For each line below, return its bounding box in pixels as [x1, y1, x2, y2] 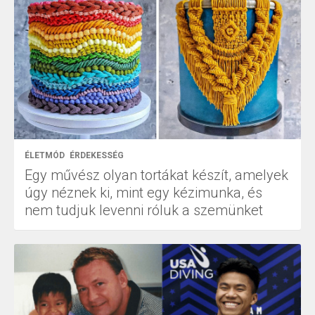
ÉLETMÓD [25, 150, 65, 161]
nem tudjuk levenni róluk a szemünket [25, 202, 263, 219]
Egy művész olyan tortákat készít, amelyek [25, 167, 288, 184]
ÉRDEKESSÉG [70, 150, 124, 161]
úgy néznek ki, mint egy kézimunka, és [25, 184, 262, 202]
